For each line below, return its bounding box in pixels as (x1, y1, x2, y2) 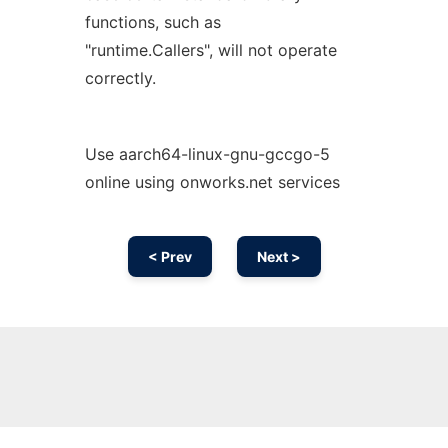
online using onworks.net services (84, 172, 340, 192)
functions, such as (84, 12, 221, 32)
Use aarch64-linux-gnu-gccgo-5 (84, 144, 330, 164)
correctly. (84, 68, 156, 88)
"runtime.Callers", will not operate (84, 40, 337, 60)
